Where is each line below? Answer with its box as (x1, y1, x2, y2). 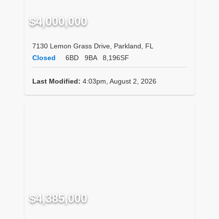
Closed (32, 54, 56, 62)
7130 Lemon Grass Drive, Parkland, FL (32, 42, 153, 50)
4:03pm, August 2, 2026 (81, 77, 156, 86)
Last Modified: (32, 77, 81, 86)
